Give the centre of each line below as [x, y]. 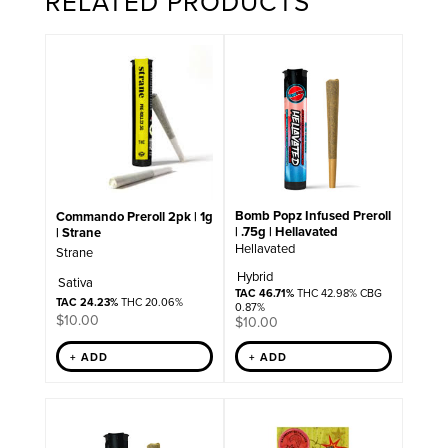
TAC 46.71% [264, 293]
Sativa [75, 282]
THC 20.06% [150, 301]
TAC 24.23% [86, 301]
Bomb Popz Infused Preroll [312, 216]
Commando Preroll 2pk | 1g [134, 216]
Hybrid [254, 276]
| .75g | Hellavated [286, 232]
